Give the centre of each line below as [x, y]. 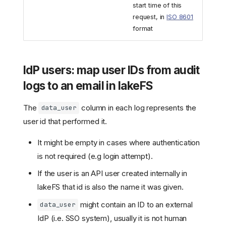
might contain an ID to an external [135, 204]
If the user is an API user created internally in [112, 174]
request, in [150, 17]
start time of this [157, 5]
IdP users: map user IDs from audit [111, 70]
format [143, 28]
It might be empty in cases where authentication [119, 142]
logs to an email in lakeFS [88, 85]
